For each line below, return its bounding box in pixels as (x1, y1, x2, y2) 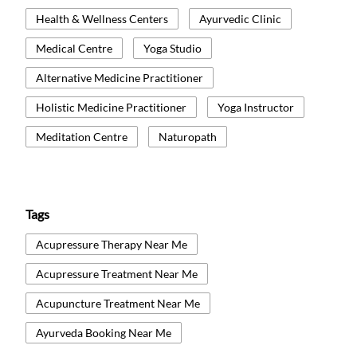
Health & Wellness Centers (36, 11, 168, 25)
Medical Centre (36, 41, 112, 55)
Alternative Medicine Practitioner (36, 70, 203, 84)
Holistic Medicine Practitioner (36, 100, 186, 114)
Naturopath (159, 129, 217, 143)
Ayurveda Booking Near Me (36, 325, 171, 339)
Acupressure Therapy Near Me (36, 237, 187, 251)
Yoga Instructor (218, 100, 294, 114)
